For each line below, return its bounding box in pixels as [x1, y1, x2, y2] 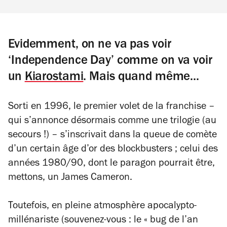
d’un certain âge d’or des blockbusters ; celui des [8, 145, 218, 155]
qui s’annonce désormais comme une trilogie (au [8, 117, 216, 127]
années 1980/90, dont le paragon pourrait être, [8, 159, 215, 169]
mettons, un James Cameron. [8, 173, 132, 183]
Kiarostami [24, 71, 84, 84]
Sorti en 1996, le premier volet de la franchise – [8, 102, 215, 112]
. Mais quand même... [83, 71, 199, 84]
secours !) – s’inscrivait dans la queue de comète [8, 131, 217, 141]
